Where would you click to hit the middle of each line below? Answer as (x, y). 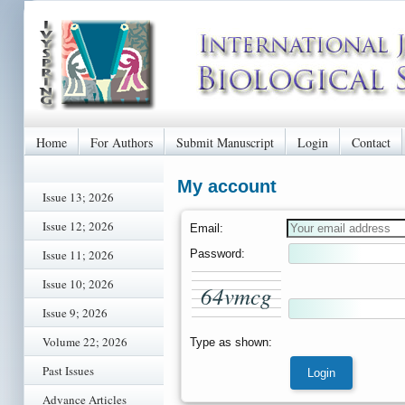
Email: (207, 228)
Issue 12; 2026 (78, 226)
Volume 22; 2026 (85, 342)
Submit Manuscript (225, 142)
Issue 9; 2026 (75, 313)
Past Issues (68, 371)
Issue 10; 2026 (78, 284)
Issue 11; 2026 (78, 255)
